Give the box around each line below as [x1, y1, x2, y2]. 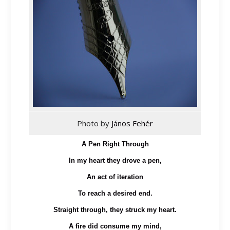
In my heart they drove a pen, [68, 156, 162, 164]
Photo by [77, 118, 111, 128]
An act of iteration [87, 172, 143, 181]
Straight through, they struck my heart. [53, 205, 177, 214]
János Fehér [111, 118, 153, 128]
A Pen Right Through [81, 140, 149, 148]
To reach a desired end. [78, 189, 152, 197]
